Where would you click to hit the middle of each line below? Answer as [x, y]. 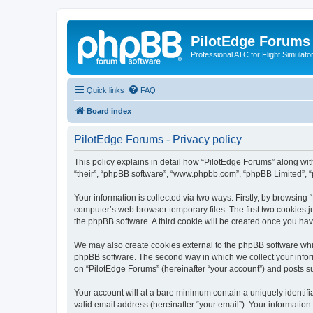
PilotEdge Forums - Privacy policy [158, 139]
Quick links [105, 90]
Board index [109, 111]
